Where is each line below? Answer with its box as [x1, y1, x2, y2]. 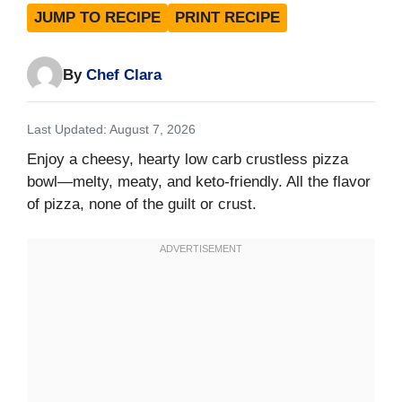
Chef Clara [86, 66, 162, 83]
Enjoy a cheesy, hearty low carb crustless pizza [27, 151, 348, 169]
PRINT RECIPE [175, 9, 280, 26]
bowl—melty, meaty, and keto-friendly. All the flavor [27, 173, 371, 191]
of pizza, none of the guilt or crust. [27, 196, 257, 214]
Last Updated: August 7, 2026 [27, 122, 196, 137]
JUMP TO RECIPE [34, 9, 161, 26]
